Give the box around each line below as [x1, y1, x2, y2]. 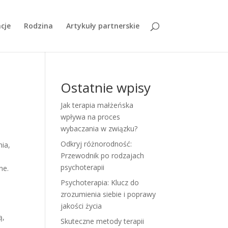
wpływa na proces [61, 112, 121, 122]
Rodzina [23, 21, 53, 31]
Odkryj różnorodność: [61, 139, 132, 149]
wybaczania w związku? [61, 124, 138, 133]
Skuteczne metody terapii [61, 216, 145, 226]
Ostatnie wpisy [61, 78, 151, 97]
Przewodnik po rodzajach [61, 151, 145, 160]
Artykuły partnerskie [66, 21, 139, 31]
